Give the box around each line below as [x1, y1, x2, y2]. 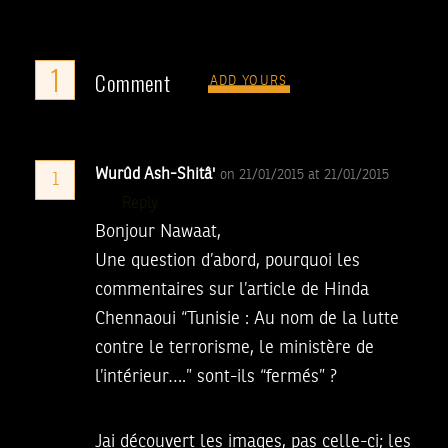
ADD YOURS [209, 74, 288, 88]
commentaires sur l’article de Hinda [95, 281, 369, 300]
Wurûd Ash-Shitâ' [95, 167, 215, 184]
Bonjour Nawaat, [95, 223, 221, 242]
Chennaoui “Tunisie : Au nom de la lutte [95, 310, 399, 329]
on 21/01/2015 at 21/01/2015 [220, 168, 389, 183]
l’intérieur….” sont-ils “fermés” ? [95, 368, 337, 387]
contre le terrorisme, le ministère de [95, 339, 374, 358]
